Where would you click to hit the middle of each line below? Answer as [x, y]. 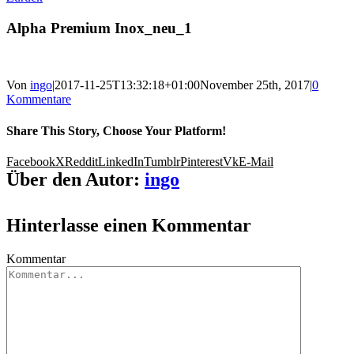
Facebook [31, 161]
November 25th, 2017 [255, 85]
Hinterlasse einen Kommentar [129, 225]
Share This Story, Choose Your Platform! [116, 130]
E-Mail [256, 161]
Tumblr [162, 161]
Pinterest [201, 161]
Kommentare [39, 100]
